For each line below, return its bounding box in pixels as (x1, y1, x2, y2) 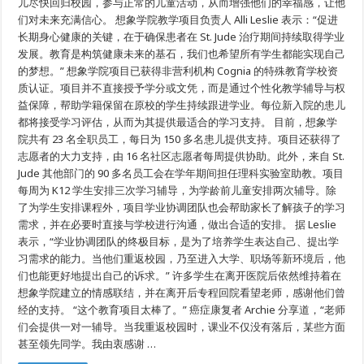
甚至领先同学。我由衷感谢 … (18, 336, 157, 352)
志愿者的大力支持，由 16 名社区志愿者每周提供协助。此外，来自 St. (18, 149, 345, 164)
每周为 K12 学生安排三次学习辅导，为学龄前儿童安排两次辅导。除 (18, 183, 337, 198)
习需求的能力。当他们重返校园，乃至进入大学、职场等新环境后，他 (18, 251, 346, 266)
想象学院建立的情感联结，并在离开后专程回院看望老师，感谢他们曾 (18, 285, 346, 301)
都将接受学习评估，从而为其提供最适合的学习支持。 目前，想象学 (18, 115, 338, 130)
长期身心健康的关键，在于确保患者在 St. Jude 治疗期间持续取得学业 (18, 29, 345, 45)
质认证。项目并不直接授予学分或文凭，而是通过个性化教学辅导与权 (18, 80, 346, 96)
